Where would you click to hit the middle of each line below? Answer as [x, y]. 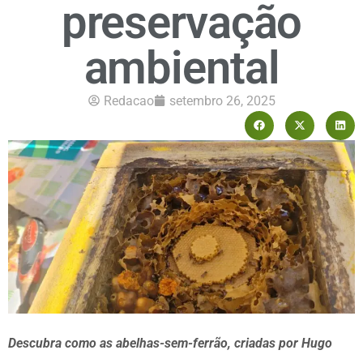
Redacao [128, 100]
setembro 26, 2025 [222, 100]
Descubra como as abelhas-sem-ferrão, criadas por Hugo [170, 343]
